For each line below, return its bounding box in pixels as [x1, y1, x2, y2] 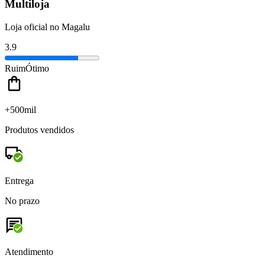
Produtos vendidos [5, 124, 74, 135]
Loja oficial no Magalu [5, 21, 90, 32]
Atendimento [5, 246, 53, 257]
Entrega [5, 175, 34, 186]
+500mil [5, 104, 36, 115]
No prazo [5, 195, 40, 206]
